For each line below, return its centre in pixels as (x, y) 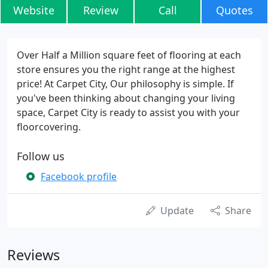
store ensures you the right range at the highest (126, 69)
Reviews (33, 255)
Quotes (234, 10)
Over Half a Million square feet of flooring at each (129, 55)
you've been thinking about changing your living (126, 98)
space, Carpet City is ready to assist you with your (128, 112)
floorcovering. (49, 127)
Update (177, 211)
